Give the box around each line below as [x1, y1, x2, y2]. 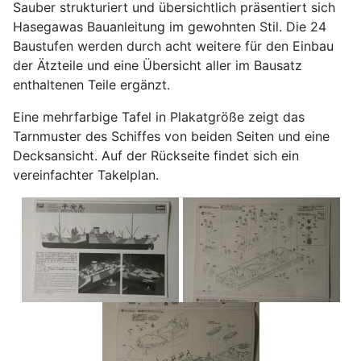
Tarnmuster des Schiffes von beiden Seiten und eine [13, 127, 330, 144]
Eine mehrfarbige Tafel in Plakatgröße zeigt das [13, 108, 305, 125]
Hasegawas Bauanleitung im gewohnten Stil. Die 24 [13, 18, 326, 35]
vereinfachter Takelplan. [13, 166, 159, 183]
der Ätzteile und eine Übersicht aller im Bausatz [13, 56, 302, 73]
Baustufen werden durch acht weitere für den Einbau [13, 37, 334, 54]
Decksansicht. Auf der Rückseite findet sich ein [13, 147, 299, 164]
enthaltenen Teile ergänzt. [13, 76, 170, 93]
